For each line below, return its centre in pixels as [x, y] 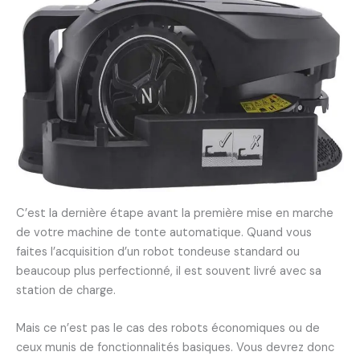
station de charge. [66, 290]
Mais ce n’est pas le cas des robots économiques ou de [168, 329]
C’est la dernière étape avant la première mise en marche [175, 213]
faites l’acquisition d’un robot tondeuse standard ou [158, 252]
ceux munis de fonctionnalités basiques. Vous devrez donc [175, 348]
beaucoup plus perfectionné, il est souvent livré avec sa [169, 271]
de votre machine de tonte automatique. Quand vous [164, 232]
